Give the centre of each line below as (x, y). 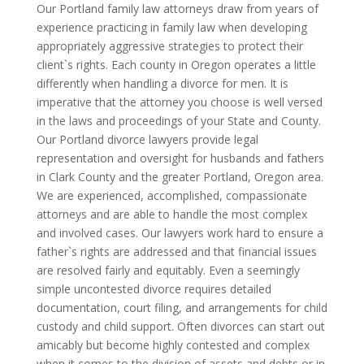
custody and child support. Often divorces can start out (180, 327)
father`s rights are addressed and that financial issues (176, 252)
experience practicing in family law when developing (171, 28)
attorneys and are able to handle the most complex (171, 214)
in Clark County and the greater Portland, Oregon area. (180, 177)
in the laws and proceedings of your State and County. (178, 121)
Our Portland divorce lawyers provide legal (147, 140)
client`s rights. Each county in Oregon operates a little (176, 65)
